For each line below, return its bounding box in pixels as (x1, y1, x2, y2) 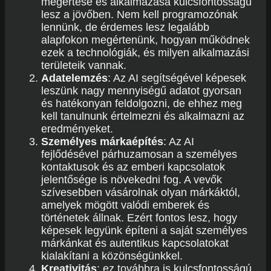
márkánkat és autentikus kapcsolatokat (41, 237, 229, 249)
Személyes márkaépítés (41, 135, 163, 148)
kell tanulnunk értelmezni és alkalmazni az (41, 110, 244, 122)
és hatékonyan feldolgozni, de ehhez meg (41, 97, 242, 109)
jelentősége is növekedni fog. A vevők (41, 174, 222, 186)
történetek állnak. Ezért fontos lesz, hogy (41, 212, 237, 224)
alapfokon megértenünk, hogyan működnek (41, 34, 250, 46)
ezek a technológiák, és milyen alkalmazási (41, 47, 249, 59)
